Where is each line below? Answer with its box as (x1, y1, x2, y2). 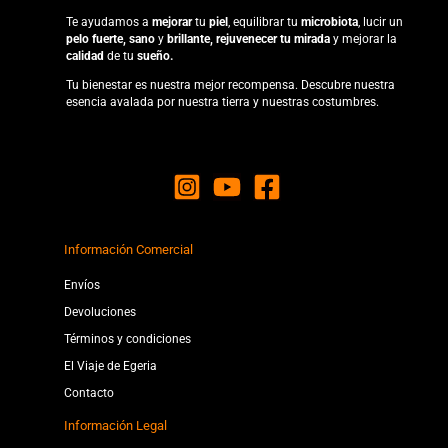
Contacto (64, 386, 114, 401)
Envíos (64, 278, 100, 293)
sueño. (134, 48, 176, 63)
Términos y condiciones (64, 332, 191, 347)
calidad (66, 48, 107, 63)
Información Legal (64, 418, 167, 434)
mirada (294, 31, 333, 46)
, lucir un (358, 14, 403, 29)
